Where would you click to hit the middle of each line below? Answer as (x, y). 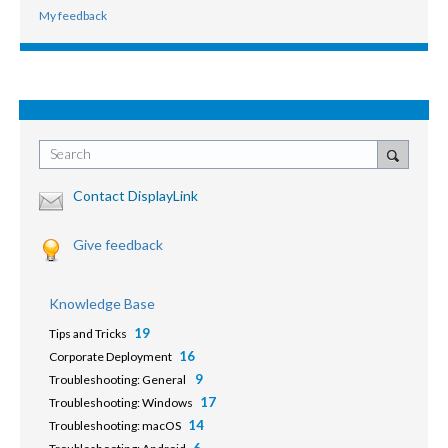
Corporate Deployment (110, 357)
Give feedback (118, 245)
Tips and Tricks (88, 334)
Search (70, 154)
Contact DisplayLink (135, 196)
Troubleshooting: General (118, 380)
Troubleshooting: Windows (121, 403)
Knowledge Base (102, 304)
